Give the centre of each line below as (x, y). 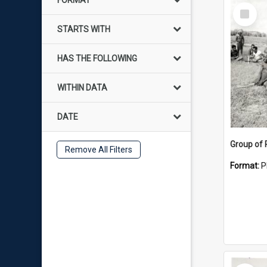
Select (248, 7)
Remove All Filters (98, 150)
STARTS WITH (84, 29)
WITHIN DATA (82, 88)
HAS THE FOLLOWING (97, 58)
